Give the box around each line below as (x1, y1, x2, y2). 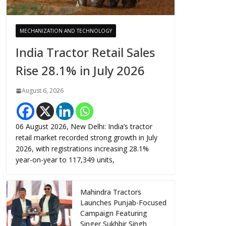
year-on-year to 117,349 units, (16, 155, 115, 165)
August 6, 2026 (22, 86, 64, 95)
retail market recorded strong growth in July (16, 133, 157, 143)
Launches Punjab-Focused (80, 198, 166, 208)
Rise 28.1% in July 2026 (16, 62, 145, 79)
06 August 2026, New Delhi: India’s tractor (16, 122, 152, 132)
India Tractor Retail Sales (16, 44, 155, 61)
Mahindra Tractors (80, 187, 141, 197)
